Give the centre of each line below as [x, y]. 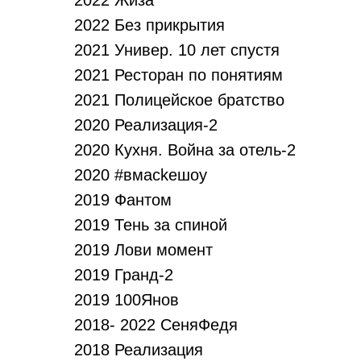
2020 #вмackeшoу [141, 175]
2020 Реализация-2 [146, 125]
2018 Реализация [139, 350]
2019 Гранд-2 [124, 275]
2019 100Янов [127, 300]
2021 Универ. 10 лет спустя [177, 50]
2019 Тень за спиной [151, 225]
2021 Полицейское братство [179, 100]
